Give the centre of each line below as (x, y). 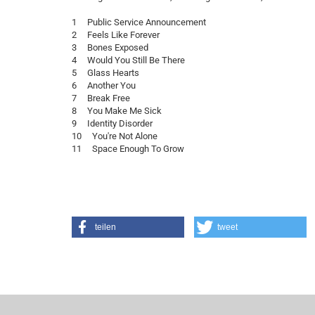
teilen (105, 227)
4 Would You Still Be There (134, 60)
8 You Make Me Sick (122, 111)
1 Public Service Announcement (144, 22)
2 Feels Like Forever (121, 35)
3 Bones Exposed (115, 47)
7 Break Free (106, 98)
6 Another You (109, 85)
